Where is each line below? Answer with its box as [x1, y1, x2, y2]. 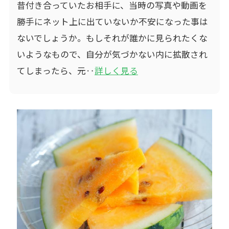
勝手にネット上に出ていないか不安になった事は [16, 15, 208, 28]
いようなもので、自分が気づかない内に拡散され [16, 48, 208, 60]
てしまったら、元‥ [16, 64, 95, 77]
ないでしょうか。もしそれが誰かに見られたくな [16, 31, 208, 44]
